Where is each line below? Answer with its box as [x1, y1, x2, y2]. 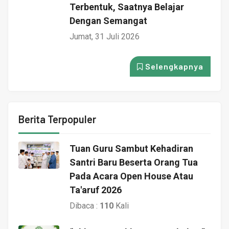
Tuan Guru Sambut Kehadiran [70, 143, 193, 154]
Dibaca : [70, 200, 100, 211]
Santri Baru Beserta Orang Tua [70, 156, 198, 168]
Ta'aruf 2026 [70, 184, 122, 195]
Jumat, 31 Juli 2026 [70, 31, 140, 41]
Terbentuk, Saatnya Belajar [70, 1, 184, 12]
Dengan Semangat [70, 15, 147, 26]
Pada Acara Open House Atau [70, 170, 193, 181]
